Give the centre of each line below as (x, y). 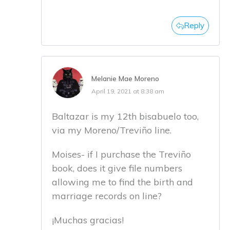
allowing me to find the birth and (122, 182)
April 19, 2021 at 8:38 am (128, 91)
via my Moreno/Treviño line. (112, 130)
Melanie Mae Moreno (125, 79)
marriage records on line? (107, 196)
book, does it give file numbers (117, 168)
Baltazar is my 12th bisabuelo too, (125, 117)
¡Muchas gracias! (88, 220)
